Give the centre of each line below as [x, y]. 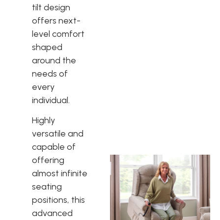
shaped [47, 47]
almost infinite [60, 174]
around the [54, 61]
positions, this [58, 200]
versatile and [58, 134]
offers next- [56, 21]
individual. [51, 100]
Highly [43, 121]
